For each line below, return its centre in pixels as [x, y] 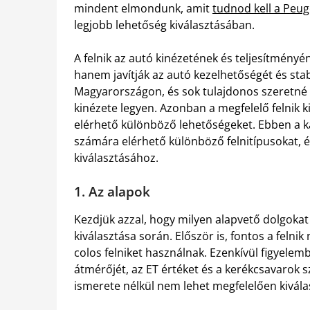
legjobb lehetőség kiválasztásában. [164, 25]
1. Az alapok [112, 192]
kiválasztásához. [116, 158]
